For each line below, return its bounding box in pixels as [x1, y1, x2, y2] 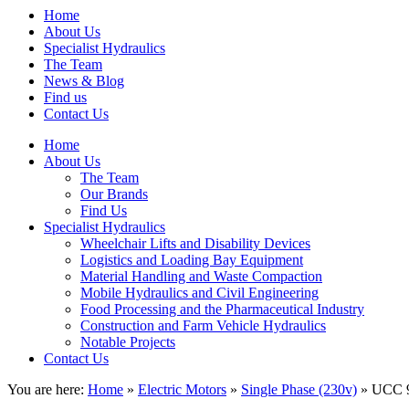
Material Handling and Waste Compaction [80, 267, 322, 284]
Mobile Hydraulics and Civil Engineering [80, 284, 319, 300]
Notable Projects [80, 333, 175, 350]
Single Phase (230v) [241, 381, 357, 397]
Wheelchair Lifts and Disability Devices [80, 235, 310, 251]
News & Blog [44, 72, 124, 89]
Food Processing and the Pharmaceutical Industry [80, 300, 364, 317]
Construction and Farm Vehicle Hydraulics [80, 317, 326, 333]
